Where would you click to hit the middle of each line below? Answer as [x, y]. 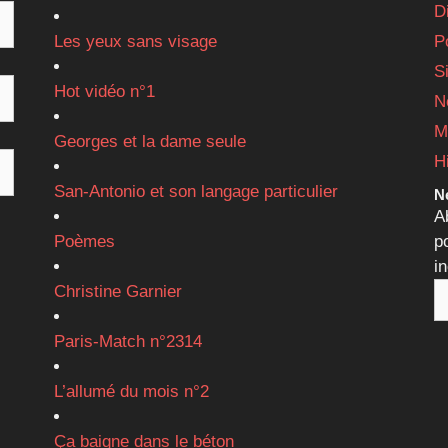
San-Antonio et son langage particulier [195, 192]
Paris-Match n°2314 [127, 342]
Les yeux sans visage [135, 42]
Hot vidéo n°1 [104, 92]
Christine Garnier [117, 292]
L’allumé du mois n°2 [131, 392]
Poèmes [84, 242]
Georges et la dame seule [149, 142]
